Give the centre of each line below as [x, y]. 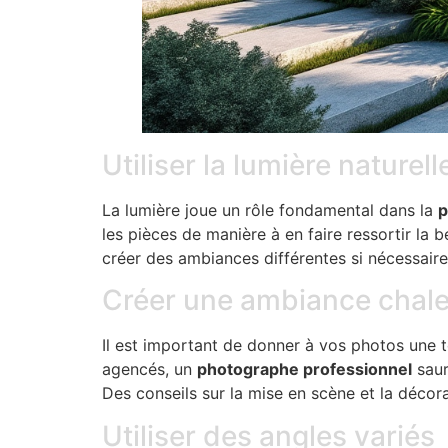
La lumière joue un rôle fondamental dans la [270, 209]
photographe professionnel [304, 369]
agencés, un [149, 369]
